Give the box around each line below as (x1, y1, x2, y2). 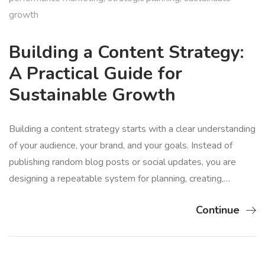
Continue (196, 202, 240, 217)
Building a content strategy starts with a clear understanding (9, 122, 256, 135)
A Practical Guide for (9, 61, 182, 86)
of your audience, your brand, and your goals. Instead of (9, 138, 232, 152)
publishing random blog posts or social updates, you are (9, 155, 236, 169)
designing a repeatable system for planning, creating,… (9, 172, 230, 185)
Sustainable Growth (9, 82, 176, 107)
